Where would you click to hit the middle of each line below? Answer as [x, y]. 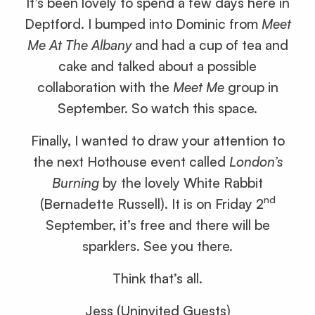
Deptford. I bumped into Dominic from [143, 24]
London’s [256, 161]
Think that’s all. [157, 278]
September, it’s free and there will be [157, 225]
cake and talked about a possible [157, 66]
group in [251, 87]
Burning [76, 182]
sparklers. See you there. [157, 246]
